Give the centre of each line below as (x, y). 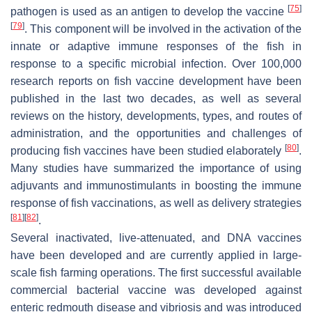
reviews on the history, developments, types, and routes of (156, 116)
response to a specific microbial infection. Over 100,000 (156, 64)
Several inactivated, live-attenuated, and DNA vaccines (156, 238)
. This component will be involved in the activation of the (163, 29)
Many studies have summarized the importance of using (156, 169)
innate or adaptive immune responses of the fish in (156, 47)
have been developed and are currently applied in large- (156, 256)
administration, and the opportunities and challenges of (156, 134)
